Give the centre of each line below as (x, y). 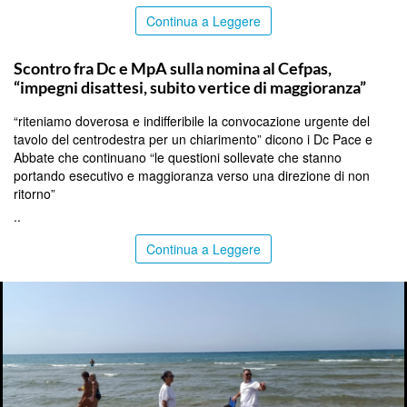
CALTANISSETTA (48, 45)
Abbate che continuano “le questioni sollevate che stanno (178, 157)
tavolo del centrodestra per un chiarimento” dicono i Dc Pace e (193, 139)
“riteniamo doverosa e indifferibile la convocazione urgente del (192, 120)
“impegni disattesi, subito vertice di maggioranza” (190, 87)
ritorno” (35, 193)
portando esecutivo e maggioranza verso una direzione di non (192, 175)
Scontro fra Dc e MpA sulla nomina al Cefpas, (173, 68)
